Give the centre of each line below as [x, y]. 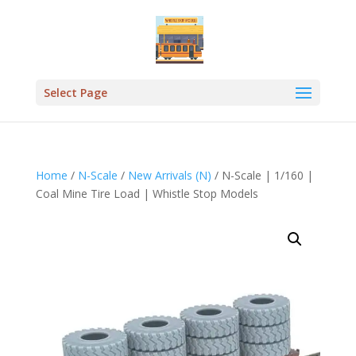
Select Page [75, 93]
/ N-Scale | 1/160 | [262, 175]
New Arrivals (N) [169, 175]
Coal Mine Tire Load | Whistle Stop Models [147, 193]
